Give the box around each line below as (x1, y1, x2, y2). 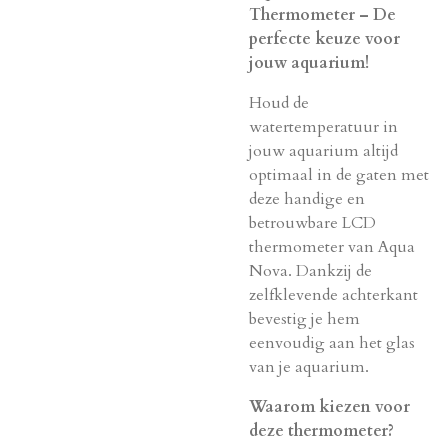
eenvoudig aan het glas (249, 332, 415, 354)
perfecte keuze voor (249, 28, 400, 50)
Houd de (249, 92, 309, 114)
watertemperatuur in (249, 116, 398, 138)
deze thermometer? (249, 420, 394, 442)
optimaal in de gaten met (249, 164, 429, 186)
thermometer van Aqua (249, 236, 415, 258)
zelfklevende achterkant (249, 284, 418, 306)
